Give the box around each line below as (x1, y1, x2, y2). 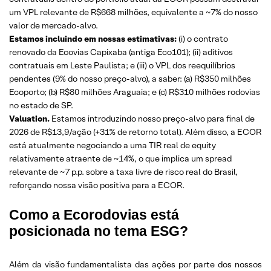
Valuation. (9, 113, 50, 124)
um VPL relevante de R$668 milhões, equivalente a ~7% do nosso (9, 7, 258, 18)
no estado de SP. (9, 100, 73, 111)
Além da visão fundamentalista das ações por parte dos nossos (9, 259, 262, 270)
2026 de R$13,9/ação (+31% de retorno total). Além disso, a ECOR (9, 126, 261, 137)
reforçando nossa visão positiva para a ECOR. (9, 180, 184, 191)
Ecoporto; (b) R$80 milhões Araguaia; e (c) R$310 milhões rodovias (9, 87, 260, 97)
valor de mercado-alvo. (9, 20, 98, 31)
